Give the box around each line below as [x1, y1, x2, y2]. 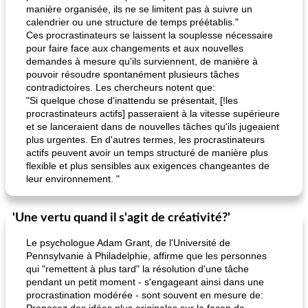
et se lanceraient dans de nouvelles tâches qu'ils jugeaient [26, 121, 279, 132]
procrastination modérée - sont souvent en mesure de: [26, 289, 263, 300]
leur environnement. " [26, 173, 120, 184]
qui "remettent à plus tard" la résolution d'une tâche [26, 263, 249, 274]
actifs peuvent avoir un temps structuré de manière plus [26, 147, 268, 158]
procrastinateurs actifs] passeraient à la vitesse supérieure [26, 108, 280, 119]
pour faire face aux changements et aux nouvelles [26, 43, 243, 54]
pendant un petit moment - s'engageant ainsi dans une [26, 276, 264, 287]
